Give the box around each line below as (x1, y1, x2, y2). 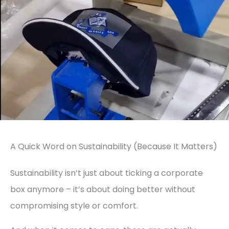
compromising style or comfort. (10, 200, 138, 212)
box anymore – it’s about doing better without (10, 184, 195, 196)
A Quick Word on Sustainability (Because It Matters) (10, 141, 217, 153)
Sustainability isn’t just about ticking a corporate (10, 167, 203, 179)
